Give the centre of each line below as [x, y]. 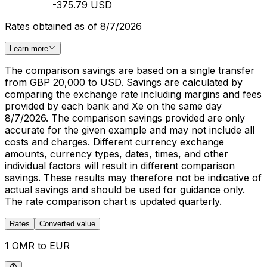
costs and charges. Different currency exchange [114, 142]
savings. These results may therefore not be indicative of [133, 178]
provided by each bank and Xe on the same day [113, 106]
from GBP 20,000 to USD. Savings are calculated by [124, 83]
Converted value [67, 224]
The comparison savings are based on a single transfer [130, 71]
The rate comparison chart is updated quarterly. [113, 202]
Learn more [29, 49]
